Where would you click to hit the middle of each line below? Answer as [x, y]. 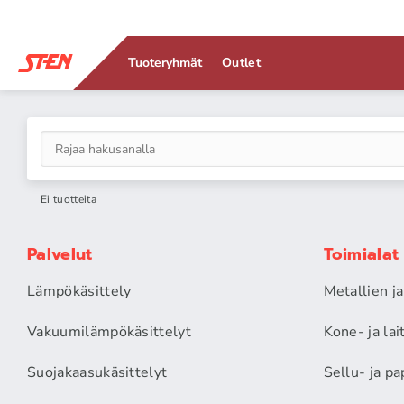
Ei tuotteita [69, 199]
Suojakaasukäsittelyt [97, 372]
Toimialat [361, 254]
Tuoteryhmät [165, 63]
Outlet [242, 63]
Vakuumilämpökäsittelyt [110, 332]
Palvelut [60, 254]
